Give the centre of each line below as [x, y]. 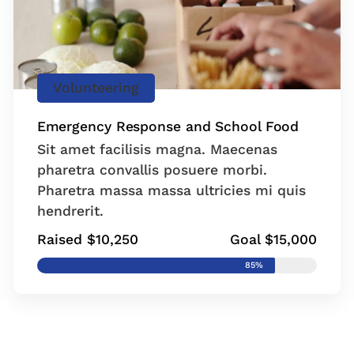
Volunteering [96, 87]
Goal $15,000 [274, 239]
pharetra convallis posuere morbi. [152, 169]
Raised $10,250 [87, 239]
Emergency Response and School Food [168, 126]
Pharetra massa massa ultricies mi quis [171, 190]
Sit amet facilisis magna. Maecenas [157, 149]
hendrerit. [70, 211]
